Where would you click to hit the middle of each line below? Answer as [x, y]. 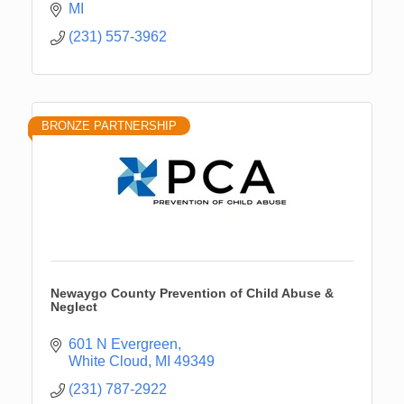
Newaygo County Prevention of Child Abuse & [192, 294]
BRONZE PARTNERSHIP [109, 126]
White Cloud [108, 362]
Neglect [74, 307]
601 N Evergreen [123, 344]
